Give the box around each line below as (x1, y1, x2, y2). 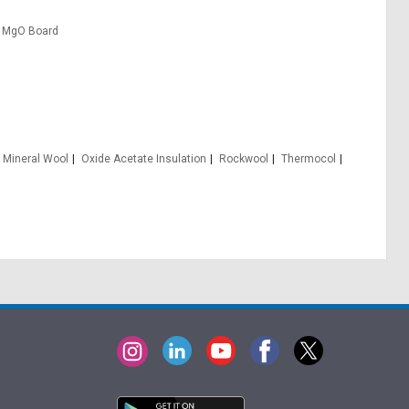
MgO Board (2, 25, 59, 37)
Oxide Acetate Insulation (81, 152, 207, 165)
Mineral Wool (3, 152, 69, 165)
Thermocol (281, 152, 337, 165)
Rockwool (219, 152, 269, 165)
